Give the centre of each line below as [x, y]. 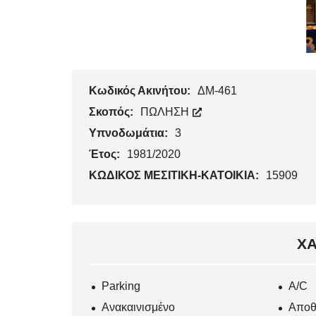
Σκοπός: [113, 112]
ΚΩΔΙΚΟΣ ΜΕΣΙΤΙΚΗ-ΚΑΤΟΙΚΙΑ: [175, 176]
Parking [121, 286]
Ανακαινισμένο [138, 308]
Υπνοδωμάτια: [130, 133]
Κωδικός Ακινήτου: [141, 91]
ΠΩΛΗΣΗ [166, 112]
